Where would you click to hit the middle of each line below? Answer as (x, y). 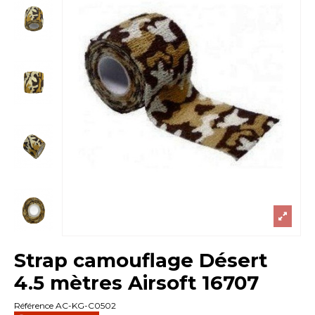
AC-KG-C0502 (86, 306)
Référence (34, 306)
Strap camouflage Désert (141, 260)
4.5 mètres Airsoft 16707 (137, 282)
